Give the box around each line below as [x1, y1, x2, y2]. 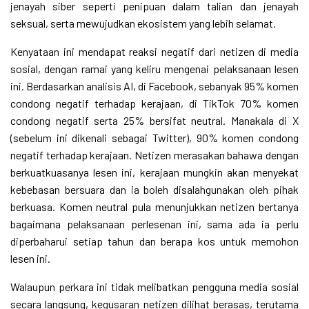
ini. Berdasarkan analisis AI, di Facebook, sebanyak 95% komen [10, 79, 299, 93]
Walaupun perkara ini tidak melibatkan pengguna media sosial [10, 280, 299, 294]
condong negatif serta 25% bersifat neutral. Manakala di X [10, 114, 299, 128]
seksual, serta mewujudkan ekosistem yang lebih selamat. [10, 17, 276, 30]
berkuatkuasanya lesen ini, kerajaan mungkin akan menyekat [10, 166, 299, 179]
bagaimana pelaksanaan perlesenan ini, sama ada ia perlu [10, 217, 299, 231]
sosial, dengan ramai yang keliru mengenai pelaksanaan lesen [10, 62, 299, 76]
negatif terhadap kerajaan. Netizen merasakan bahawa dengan [10, 148, 299, 162]
